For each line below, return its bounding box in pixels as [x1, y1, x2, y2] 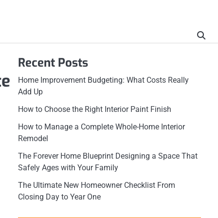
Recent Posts [18, 55, 88, 71]
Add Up [18, 87, 43, 96]
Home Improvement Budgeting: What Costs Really [18, 75, 189, 85]
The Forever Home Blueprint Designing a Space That [18, 151, 198, 161]
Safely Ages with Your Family [18, 163, 118, 172]
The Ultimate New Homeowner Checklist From [18, 181, 175, 190]
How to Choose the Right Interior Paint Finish [18, 105, 171, 114]
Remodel [18, 134, 48, 143]
